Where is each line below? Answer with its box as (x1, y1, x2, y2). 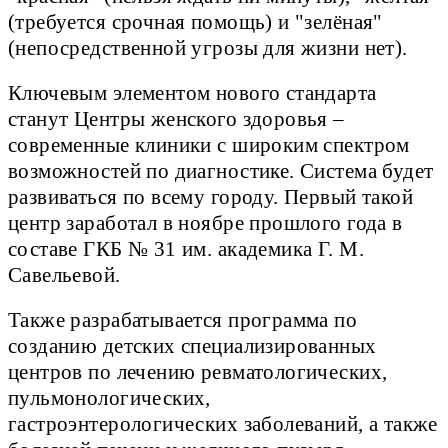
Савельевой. (8, 263, 121, 286)
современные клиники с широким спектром (8, 133, 410, 156)
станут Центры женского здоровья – (8, 107, 345, 130)
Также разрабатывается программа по (8, 308, 358, 331)
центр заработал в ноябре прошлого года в (8, 211, 403, 234)
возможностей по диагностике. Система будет (8, 159, 434, 182)
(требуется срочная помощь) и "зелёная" (8, 10, 383, 33)
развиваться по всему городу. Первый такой (8, 185, 414, 208)
